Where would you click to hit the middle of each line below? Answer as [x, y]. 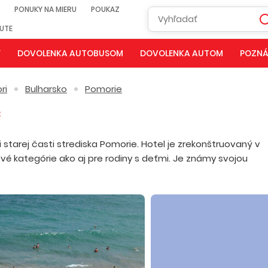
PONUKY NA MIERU [45, 9]
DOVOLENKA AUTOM [181, 53]
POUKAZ [105, 9]
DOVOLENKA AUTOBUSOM [70, 53]
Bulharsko [46, 89]
